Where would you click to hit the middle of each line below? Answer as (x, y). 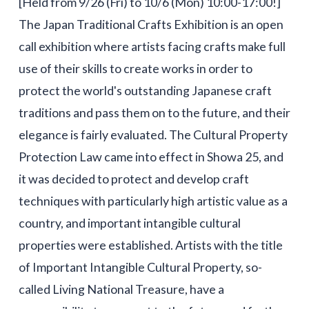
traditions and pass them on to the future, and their (154, 112)
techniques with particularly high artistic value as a (153, 200)
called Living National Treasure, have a (121, 289)
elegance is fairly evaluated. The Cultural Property (153, 134)
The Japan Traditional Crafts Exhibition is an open (151, 24)
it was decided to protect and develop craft (133, 178)
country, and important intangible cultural (129, 222)
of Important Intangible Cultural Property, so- (140, 267)
